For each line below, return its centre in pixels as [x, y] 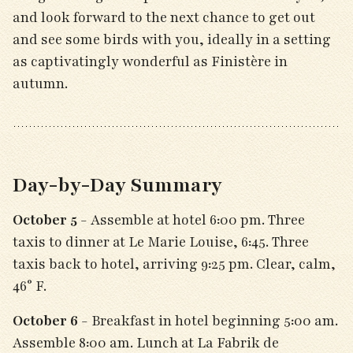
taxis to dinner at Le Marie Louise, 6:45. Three [161, 242]
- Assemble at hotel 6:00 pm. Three [191, 220]
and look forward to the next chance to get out [164, 17]
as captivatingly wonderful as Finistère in [150, 61]
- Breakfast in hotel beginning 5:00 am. [208, 321]
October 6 [45, 321]
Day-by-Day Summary [117, 185]
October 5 [45, 220]
